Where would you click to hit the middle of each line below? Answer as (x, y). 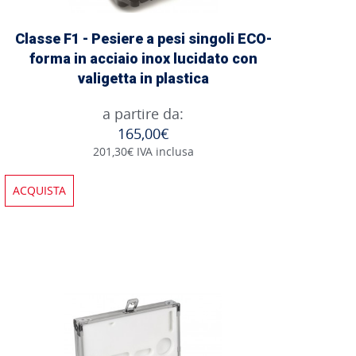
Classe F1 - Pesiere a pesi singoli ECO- (143, 38)
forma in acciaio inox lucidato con (143, 58)
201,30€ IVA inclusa (143, 151)
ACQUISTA (39, 190)
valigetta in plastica (143, 78)
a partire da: (143, 113)
